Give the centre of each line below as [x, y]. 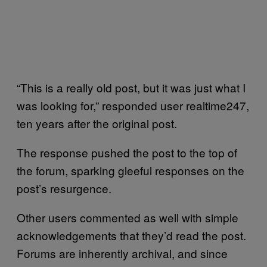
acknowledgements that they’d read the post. [131, 235]
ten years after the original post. [97, 123]
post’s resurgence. [64, 188]
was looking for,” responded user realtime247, [133, 105]
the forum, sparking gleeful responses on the [131, 170]
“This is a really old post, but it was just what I [131, 87]
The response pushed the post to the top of [127, 152]
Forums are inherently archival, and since [122, 253]
